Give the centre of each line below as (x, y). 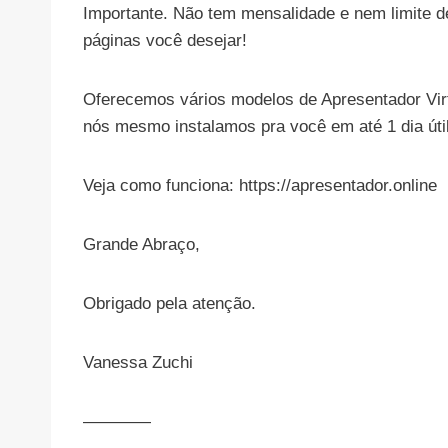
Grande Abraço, (141, 245)
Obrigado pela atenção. (169, 304)
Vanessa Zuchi (138, 363)
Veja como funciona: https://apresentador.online (260, 186)
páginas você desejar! (165, 41)
